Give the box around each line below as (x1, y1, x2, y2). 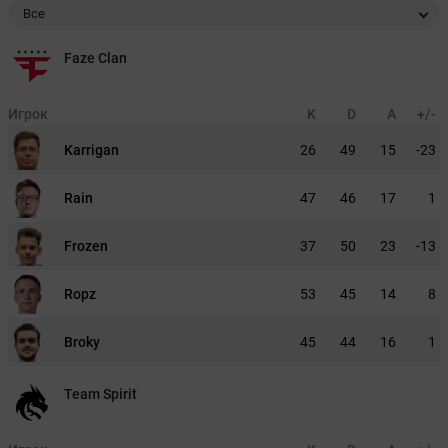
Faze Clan (64, 49, 127, 66)
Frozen (64, 237, 108, 254)
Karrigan (64, 141, 119, 158)
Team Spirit (64, 385, 137, 402)
